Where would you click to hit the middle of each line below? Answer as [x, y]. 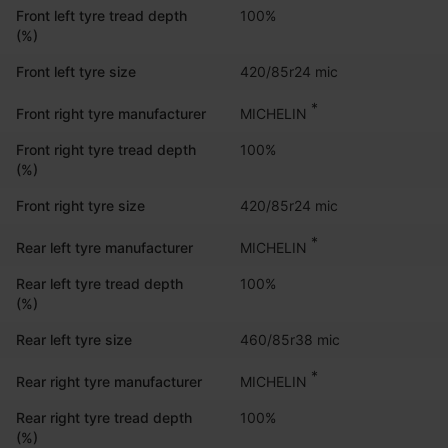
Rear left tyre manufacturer [104, 247]
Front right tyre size [80, 205]
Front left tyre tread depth [101, 15]
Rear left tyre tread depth [99, 283]
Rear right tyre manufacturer [109, 381]
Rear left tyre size [74, 339]
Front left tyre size [76, 71]
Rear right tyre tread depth [104, 417]
